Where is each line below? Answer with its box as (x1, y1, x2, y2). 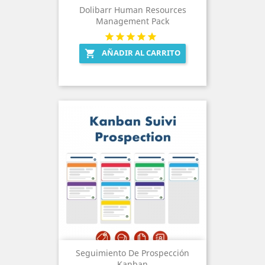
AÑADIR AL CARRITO (102, 47, 180, 58)
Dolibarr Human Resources (79, 4, 186, 15)
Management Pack (96, 15, 169, 27)
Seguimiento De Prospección (76, 247, 189, 258)
